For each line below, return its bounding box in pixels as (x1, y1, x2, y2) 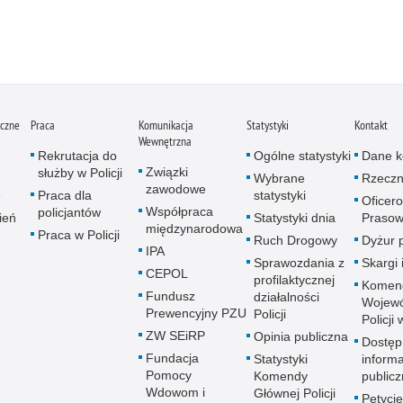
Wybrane (254, 171, 305, 185)
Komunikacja (139, 117, 193, 133)
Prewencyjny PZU (146, 306, 246, 320)
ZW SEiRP (146, 328, 205, 343)
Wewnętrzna (139, 133, 192, 149)
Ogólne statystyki (254, 148, 351, 163)
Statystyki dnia (254, 210, 336, 225)
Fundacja (146, 351, 199, 365)
